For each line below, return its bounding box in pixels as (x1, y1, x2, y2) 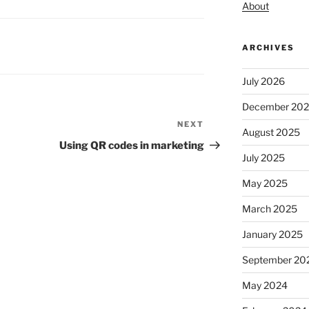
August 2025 (241, 126, 300, 139)
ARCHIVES (241, 43, 295, 53)
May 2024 (241, 279, 288, 292)
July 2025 (241, 152, 285, 164)
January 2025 (241, 228, 303, 241)
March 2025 (241, 203, 297, 215)
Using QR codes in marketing (59, 139, 205, 152)
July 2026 (241, 75, 285, 88)
